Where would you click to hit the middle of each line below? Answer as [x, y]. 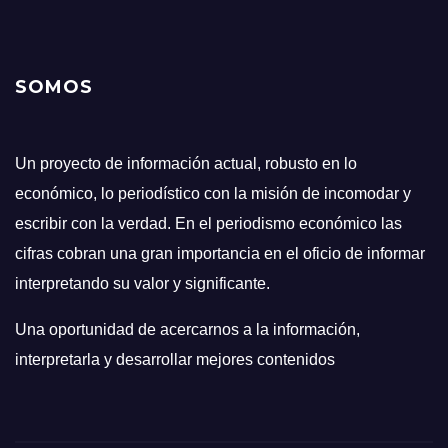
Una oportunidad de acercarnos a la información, [187, 330]
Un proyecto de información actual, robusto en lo [186, 164]
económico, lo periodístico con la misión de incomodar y [213, 194]
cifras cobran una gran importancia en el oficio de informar [220, 254]
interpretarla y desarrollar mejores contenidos [175, 360]
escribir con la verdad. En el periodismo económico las [208, 224]
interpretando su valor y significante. [142, 284]
